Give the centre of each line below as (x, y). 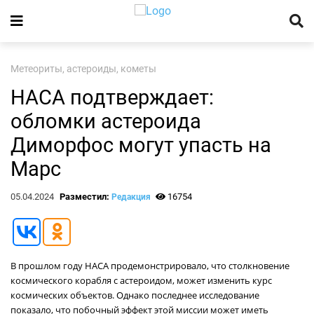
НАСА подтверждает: (112, 97)
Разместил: (85, 197)
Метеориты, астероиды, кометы (83, 69)
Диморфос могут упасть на (141, 145)
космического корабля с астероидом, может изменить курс (141, 280)
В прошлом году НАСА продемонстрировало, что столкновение (150, 266)
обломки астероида (106, 121)
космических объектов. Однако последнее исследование (135, 295)
